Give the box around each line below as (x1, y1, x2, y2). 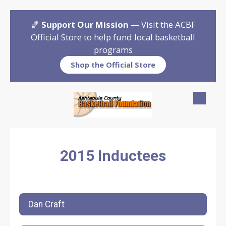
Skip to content (18, 18, 64, 27)
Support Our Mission (41, 19, 129, 30)
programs (93, 44, 133, 55)
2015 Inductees (60, 147, 166, 164)
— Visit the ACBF (128, 19, 196, 30)
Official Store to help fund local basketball (31, 31, 195, 43)
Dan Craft (28, 199, 65, 209)
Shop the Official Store (71, 60, 155, 70)
